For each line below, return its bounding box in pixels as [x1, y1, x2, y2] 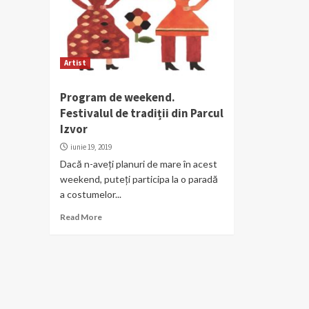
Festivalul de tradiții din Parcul [60, 105, 223, 121]
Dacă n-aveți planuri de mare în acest [60, 157, 217, 170]
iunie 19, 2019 [70, 141, 112, 152]
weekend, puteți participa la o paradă [60, 172, 218, 185]
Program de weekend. [60, 89, 175, 105]
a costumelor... [60, 188, 121, 200]
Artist [64, 57, 86, 68]
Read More [60, 211, 102, 222]
